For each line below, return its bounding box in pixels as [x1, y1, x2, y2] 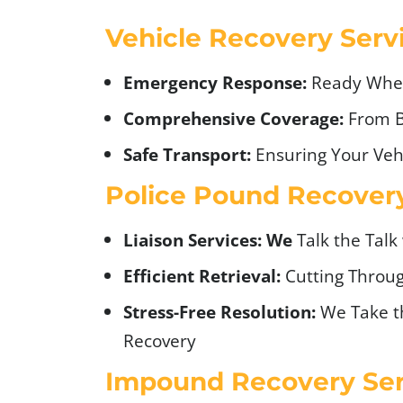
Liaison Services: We [123, 228, 292, 251]
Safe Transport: [123, 142, 251, 166]
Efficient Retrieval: [123, 264, 281, 287]
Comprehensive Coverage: [123, 106, 348, 130]
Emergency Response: [123, 70, 311, 94]
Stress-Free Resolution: [123, 300, 316, 323]
